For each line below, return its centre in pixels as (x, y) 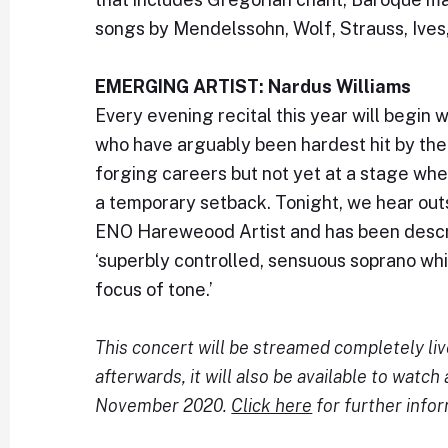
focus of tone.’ (154, 289)
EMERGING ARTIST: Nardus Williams (253, 86)
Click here (272, 405)
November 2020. (163, 405)
